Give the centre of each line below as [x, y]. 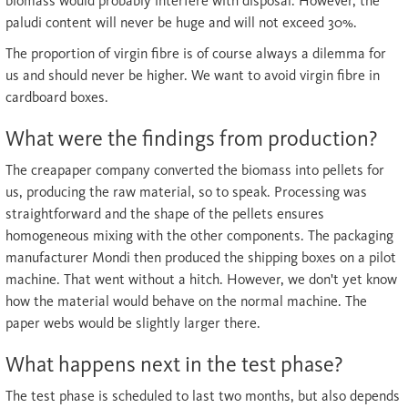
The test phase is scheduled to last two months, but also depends [203, 396]
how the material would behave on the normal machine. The [186, 301]
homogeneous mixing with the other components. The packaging [199, 235]
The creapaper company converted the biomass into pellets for [195, 170]
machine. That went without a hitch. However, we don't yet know [201, 279]
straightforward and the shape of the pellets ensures [165, 214]
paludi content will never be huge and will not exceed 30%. [181, 22]
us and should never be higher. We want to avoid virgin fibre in [193, 75]
